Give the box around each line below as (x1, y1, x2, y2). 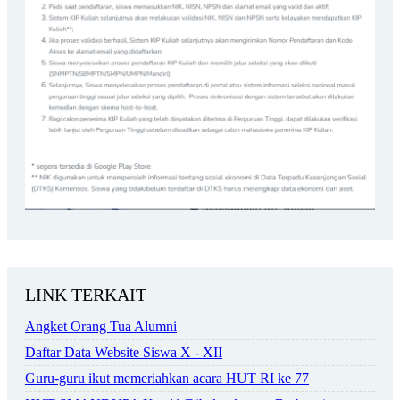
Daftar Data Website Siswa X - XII (25, 344, 222, 360)
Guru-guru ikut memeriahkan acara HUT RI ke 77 (25, 370, 309, 386)
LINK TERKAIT (25, 284, 146, 304)
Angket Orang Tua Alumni (25, 318, 177, 334)
